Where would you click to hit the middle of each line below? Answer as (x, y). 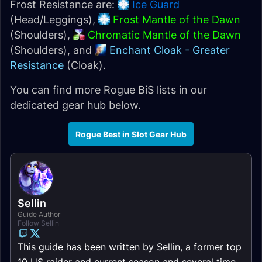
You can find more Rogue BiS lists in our (108, 90)
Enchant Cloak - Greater (170, 50)
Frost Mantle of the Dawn (177, 20)
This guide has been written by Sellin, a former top (130, 247)
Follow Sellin (38, 223)
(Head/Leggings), (54, 20)
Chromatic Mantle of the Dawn (164, 35)
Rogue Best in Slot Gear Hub (131, 134)
